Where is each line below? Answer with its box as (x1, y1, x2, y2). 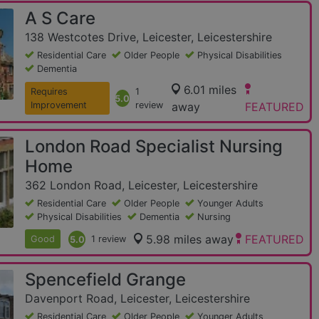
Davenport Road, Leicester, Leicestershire (25, 291, 250, 305)
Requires (31, 86, 68, 97)
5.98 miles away (146, 231, 234, 246)
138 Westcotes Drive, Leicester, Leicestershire (25, 30, 272, 44)
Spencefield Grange (25, 269, 186, 290)
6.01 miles (183, 83, 236, 97)
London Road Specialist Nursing (25, 136, 283, 157)
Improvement (31, 100, 87, 110)
